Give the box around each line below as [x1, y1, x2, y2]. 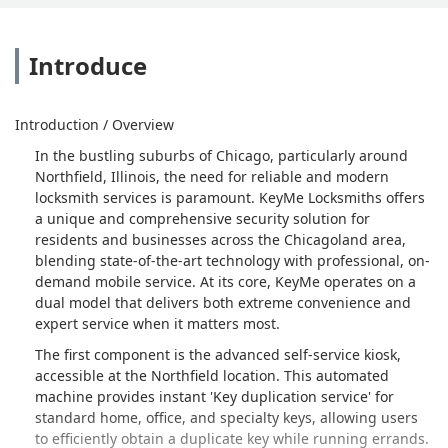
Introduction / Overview [15, 114, 174, 134]
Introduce [29, 48, 147, 82]
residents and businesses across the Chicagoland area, [35, 229, 406, 249]
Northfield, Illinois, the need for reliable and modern [35, 166, 389, 186]
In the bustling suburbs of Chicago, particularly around [35, 145, 408, 165]
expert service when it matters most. [35, 313, 280, 333]
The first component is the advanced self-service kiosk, [35, 344, 401, 364]
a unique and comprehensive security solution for [35, 208, 370, 228]
